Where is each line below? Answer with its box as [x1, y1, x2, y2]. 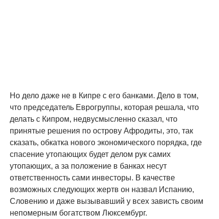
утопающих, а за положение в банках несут [10, 162, 167, 171]
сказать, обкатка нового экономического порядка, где [10, 138, 202, 147]
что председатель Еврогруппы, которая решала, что [10, 103, 199, 112]
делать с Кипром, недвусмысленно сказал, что [10, 115, 177, 124]
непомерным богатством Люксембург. [10, 209, 147, 218]
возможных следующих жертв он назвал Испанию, [10, 185, 194, 194]
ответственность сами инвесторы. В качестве [10, 174, 175, 182]
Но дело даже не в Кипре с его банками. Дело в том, [10, 91, 198, 100]
